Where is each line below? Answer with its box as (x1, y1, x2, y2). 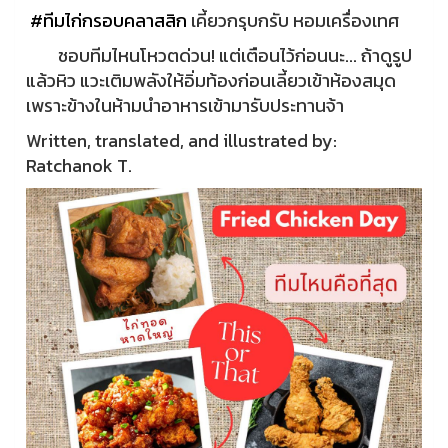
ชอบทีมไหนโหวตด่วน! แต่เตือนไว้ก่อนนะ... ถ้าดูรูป (26, 42, 412, 70)
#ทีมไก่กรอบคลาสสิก (26, 7, 187, 35)
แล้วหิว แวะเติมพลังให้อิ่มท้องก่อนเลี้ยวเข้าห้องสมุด (26, 67, 396, 95)
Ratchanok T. (26, 152, 132, 180)
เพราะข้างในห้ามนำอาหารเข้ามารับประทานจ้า (26, 92, 344, 120)
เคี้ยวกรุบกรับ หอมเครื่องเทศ (187, 7, 399, 35)
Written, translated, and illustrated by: (26, 127, 337, 155)
